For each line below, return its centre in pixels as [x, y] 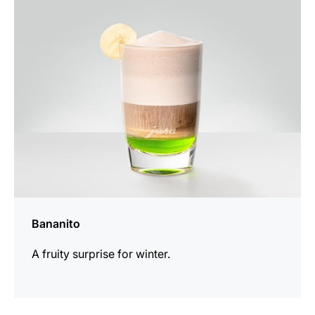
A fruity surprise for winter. [101, 254]
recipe [30, 24]
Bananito [56, 224]
